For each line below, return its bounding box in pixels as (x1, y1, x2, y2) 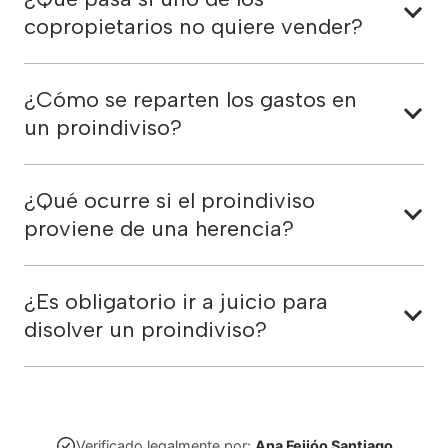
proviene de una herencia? (24, 215, 294, 242)
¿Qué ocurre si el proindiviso (24, 187, 315, 214)
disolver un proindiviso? (24, 316, 267, 343)
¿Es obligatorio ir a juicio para (24, 288, 328, 315)
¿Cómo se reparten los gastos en (24, 86, 357, 113)
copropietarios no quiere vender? (24, 13, 363, 40)
